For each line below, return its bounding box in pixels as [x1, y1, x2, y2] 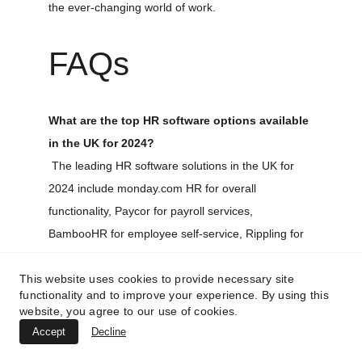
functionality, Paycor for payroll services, [48, 204, 256, 217]
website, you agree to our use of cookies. [19, 305, 238, 318]
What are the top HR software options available [48, 114, 312, 127]
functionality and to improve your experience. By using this [19, 288, 329, 301]
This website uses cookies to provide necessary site [19, 272, 294, 285]
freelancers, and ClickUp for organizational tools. [48, 295, 297, 308]
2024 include [48, 182, 117, 195]
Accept [32, 326, 65, 338]
